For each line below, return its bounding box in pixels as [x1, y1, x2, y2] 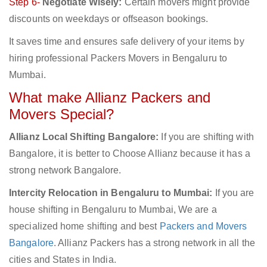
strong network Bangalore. [9, 165, 122, 176]
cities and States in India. [9, 254, 116, 265]
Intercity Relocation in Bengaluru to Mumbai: [9, 188, 213, 198]
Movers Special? [9, 106, 114, 123]
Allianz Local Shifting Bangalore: [9, 132, 159, 142]
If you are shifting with [159, 132, 254, 142]
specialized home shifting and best [9, 221, 160, 232]
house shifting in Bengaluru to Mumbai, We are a [9, 204, 217, 215]
